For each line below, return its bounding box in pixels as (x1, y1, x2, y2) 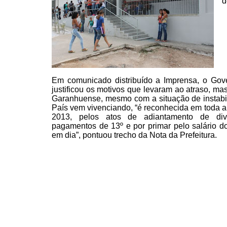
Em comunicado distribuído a (52, 76, 161, 85)
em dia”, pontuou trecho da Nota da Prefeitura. (52, 131, 219, 140)
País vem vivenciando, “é (52, 103, 142, 112)
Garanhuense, (52, 94, 103, 103)
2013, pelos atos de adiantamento (52, 112, 193, 122)
